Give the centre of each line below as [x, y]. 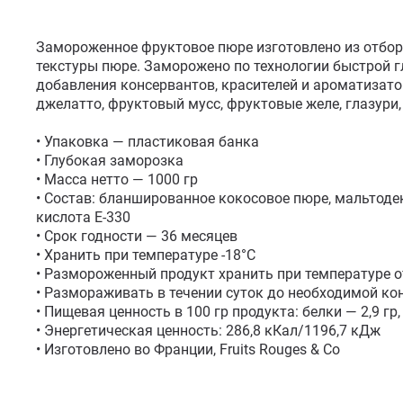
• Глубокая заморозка [110, 161]
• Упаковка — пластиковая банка [148, 142]
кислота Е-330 [83, 217]
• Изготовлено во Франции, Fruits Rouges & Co [188, 349]
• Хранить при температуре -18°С [146, 255]
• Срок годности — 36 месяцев [137, 236]
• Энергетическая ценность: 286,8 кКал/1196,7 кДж [208, 331]
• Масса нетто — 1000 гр [117, 179]
